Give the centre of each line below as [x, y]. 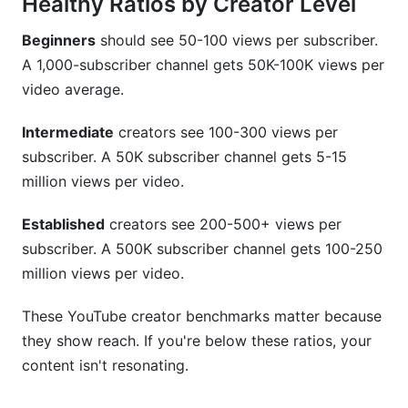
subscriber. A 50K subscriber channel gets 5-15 [184, 157]
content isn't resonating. [105, 365]
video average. [73, 89]
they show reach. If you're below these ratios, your [197, 341]
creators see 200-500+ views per [223, 224]
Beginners [59, 40]
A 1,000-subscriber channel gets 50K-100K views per [203, 65]
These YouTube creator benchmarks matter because [202, 316]
